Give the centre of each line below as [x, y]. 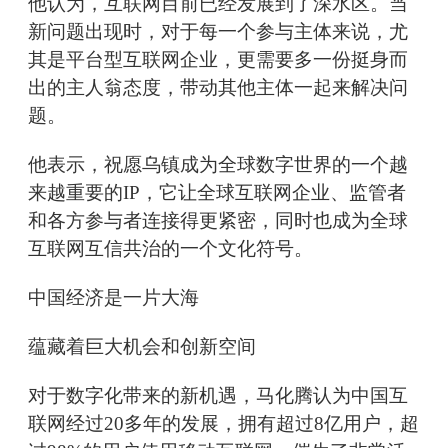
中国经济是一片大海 [113, 298]
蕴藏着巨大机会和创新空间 [142, 347]
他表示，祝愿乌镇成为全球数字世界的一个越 [218, 165]
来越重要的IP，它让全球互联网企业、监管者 [217, 193]
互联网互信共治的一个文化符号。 [170, 249]
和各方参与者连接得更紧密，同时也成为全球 [218, 221]
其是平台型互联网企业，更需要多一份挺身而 [218, 60]
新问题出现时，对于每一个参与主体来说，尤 [218, 32]
